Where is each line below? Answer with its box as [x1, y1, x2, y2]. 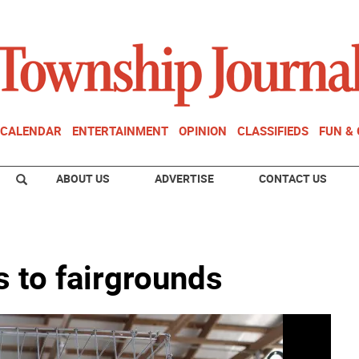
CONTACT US [259, 171, 327, 186]
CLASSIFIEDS [237, 123, 309, 139]
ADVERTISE [155, 171, 214, 186]
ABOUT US [56, 171, 110, 186]
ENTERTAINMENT [72, 123, 168, 139]
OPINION [179, 123, 227, 139]
